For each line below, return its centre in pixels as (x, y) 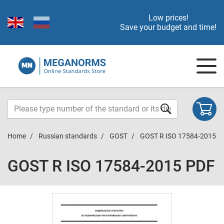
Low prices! (168, 18)
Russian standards (68, 136)
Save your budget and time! (168, 27)
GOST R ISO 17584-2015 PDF (111, 166)
